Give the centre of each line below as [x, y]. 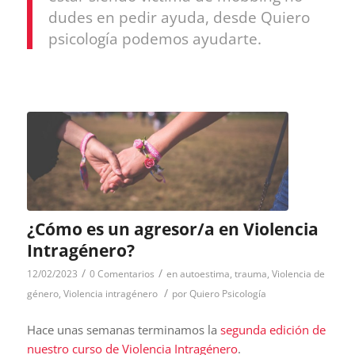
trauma [250, 274]
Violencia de [298, 274]
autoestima [204, 274]
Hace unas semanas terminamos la [122, 330]
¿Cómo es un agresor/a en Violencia [172, 229]
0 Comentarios [122, 274]
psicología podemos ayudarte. [155, 39]
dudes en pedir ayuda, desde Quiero [179, 17]
